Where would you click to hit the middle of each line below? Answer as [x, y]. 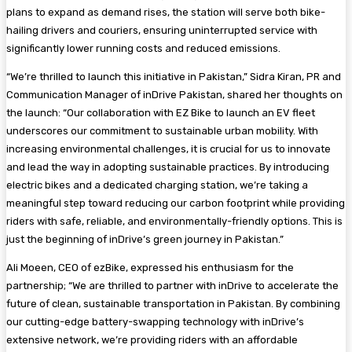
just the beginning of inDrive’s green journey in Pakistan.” [145, 239]
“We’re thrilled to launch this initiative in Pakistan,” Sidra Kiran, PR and [174, 76]
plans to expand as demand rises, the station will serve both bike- [166, 12]
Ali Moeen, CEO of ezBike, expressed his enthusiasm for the [150, 267]
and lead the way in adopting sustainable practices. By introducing [168, 167]
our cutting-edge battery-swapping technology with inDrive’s [155, 321]
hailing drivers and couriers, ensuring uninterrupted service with [162, 30]
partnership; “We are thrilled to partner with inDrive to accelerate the [172, 285]
